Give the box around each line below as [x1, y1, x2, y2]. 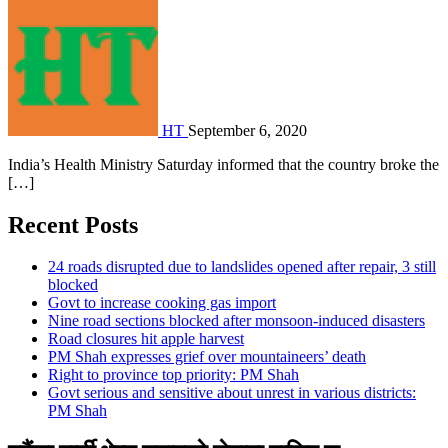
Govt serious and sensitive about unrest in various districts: [48, 384, 416, 402]
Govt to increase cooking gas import [48, 294, 276, 312]
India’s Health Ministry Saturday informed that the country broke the [8, 155, 439, 173]
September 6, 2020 [188, 121, 307, 139]
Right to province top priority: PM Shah [48, 366, 299, 384]
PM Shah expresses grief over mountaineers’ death [48, 348, 366, 366]
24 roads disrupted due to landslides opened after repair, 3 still [48, 258, 436, 276]
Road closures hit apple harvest [48, 330, 244, 348]
